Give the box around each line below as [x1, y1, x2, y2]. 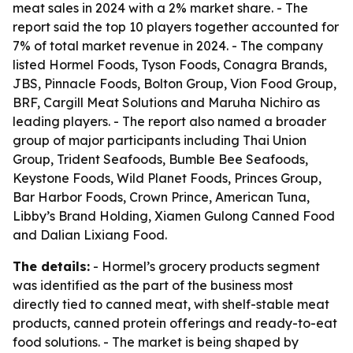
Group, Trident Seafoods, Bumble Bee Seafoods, [13, 151, 308, 167]
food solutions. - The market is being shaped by [13, 334, 299, 350]
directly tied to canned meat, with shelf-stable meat [13, 296, 329, 312]
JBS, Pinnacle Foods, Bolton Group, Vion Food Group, [13, 76, 336, 91]
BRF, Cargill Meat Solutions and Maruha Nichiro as [13, 95, 320, 110]
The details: [13, 258, 90, 274]
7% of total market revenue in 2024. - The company [13, 38, 323, 54]
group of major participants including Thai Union [13, 132, 307, 148]
